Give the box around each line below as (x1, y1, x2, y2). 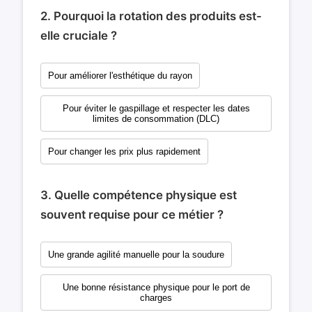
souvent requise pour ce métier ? (40, 208, 224, 222)
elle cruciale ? (40, 29, 117, 43)
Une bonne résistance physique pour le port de (62, 282, 250, 293)
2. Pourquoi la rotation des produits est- (40, 9, 262, 24)
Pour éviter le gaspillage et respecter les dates (62, 103, 250, 114)
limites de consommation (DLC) (93, 114, 219, 125)
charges (140, 292, 172, 304)
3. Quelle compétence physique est (40, 188, 237, 203)
